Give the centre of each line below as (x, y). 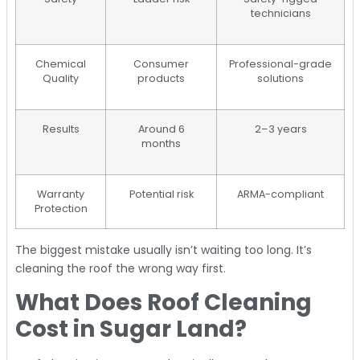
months (161, 143)
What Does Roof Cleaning (164, 303)
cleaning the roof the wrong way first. (121, 268)
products (161, 78)
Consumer (161, 63)
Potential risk (161, 194)
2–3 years (280, 129)
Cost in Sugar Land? (131, 329)
